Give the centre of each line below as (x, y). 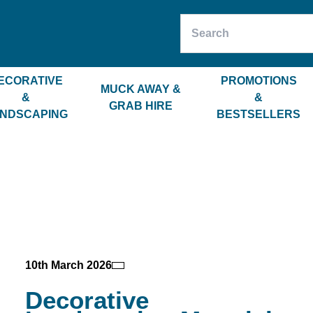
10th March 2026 (68, 265)
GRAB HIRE (141, 106)
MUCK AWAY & (141, 89)
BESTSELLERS (259, 114)
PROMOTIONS (259, 81)
